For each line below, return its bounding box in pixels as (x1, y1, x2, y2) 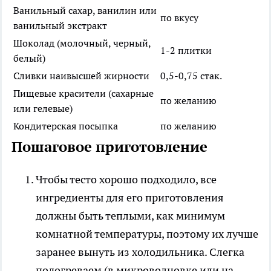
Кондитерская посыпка (13, 119, 118, 132)
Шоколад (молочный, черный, (13, 36, 151, 49)
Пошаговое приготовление (11, 137, 207, 156)
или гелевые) (13, 102, 73, 114)
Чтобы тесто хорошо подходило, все (36, 172, 217, 186)
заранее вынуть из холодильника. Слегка (36, 244, 244, 259)
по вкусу (160, 11, 198, 24)
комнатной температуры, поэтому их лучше (36, 226, 258, 241)
